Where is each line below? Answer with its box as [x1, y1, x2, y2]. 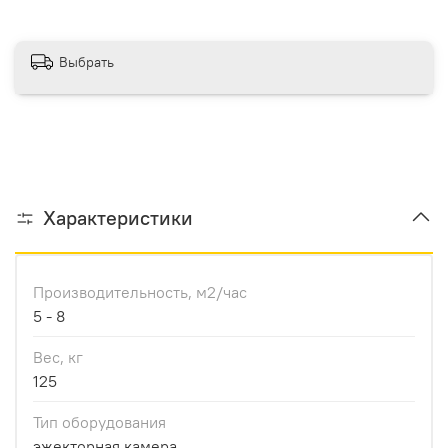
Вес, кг [33, 346, 83, 367]
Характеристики [43, 204, 193, 230]
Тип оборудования [33, 411, 166, 432]
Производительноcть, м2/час [33, 281, 247, 302]
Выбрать [59, 53, 114, 72]
